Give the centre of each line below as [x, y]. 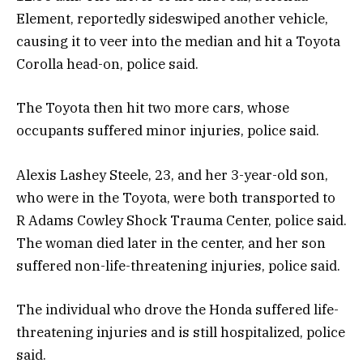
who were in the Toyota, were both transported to [176, 197]
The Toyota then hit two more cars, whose [153, 108]
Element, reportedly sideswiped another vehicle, [172, 19]
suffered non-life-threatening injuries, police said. [178, 265]
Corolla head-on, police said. [107, 64]
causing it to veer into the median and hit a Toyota [178, 42]
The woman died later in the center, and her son [171, 243]
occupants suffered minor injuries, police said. [168, 131]
